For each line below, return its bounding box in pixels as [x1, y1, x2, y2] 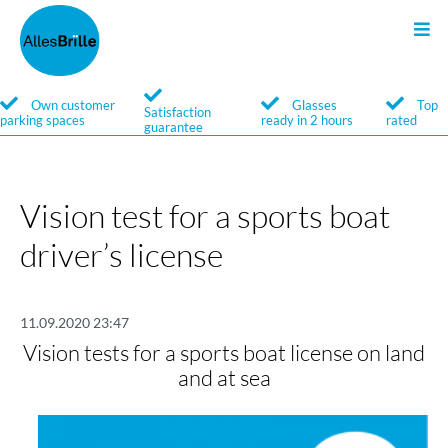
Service [20, 127, 77, 149]
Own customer [31, 97, 115, 113]
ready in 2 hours [261, 112, 354, 128]
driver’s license [20, 235, 223, 275]
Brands [20, 177, 76, 199]
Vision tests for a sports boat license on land [23, 340, 425, 367]
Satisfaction [143, 105, 211, 121]
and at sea [177, 365, 271, 392]
